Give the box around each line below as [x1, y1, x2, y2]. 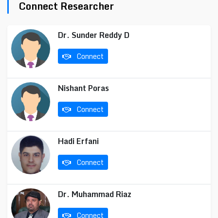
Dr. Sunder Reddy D [58, 29, 129, 41]
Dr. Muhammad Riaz [58, 188, 131, 200]
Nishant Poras [58, 82, 109, 94]
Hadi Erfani [58, 135, 99, 147]
